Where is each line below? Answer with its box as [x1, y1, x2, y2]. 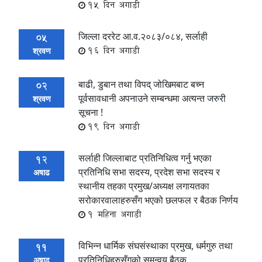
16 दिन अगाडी [88, 43, 140, 57]
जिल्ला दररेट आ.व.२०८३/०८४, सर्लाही [78, 29, 208, 43]
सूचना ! [78, 105, 103, 119]
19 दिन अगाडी [88, 119, 140, 133]
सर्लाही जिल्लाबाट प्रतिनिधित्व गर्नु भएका [78, 151, 212, 164]
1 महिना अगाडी [88, 207, 142, 221]
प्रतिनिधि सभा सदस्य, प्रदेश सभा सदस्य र [78, 165, 220, 178]
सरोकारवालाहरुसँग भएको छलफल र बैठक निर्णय [78, 193, 238, 206]
